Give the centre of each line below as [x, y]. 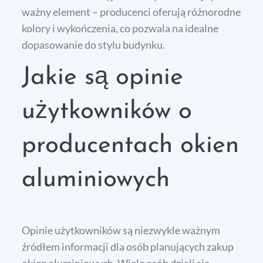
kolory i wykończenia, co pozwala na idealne [120, 28]
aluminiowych [96, 180]
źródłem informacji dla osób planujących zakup [128, 247]
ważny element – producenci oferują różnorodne [131, 12]
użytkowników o [107, 112]
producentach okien [131, 146]
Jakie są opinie [103, 78]
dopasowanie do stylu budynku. [94, 45]
